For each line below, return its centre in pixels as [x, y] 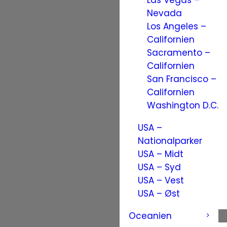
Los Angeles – [176, 26]
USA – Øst [159, 194]
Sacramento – [178, 53]
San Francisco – [181, 79]
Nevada [164, 13]
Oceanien [150, 216]
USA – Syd [159, 167]
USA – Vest [161, 180]
